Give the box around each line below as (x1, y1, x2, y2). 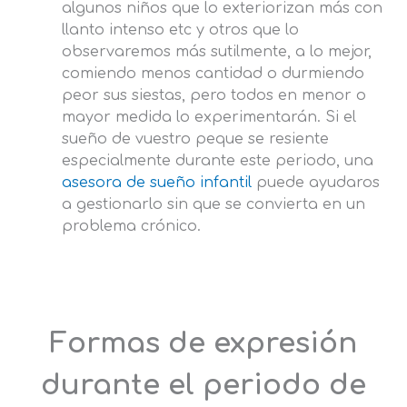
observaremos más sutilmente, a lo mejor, (62, 44, 372, 61)
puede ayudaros (252, 174, 380, 192)
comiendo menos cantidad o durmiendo (62, 65, 364, 83)
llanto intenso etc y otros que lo (62, 22, 299, 39)
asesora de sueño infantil (62, 174, 252, 192)
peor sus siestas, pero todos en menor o (62, 87, 366, 104)
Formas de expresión (50, 328, 357, 360)
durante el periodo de (41, 370, 366, 402)
